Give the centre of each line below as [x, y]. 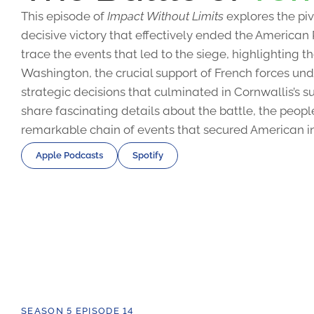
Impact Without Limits [165, 16]
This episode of [64, 16]
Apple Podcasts [69, 155]
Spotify [148, 155]
